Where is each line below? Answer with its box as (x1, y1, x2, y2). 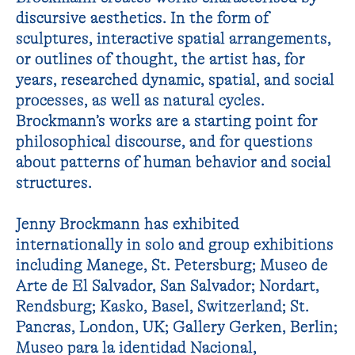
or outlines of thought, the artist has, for (16, 49, 306, 68)
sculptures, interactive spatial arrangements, (16, 29, 332, 48)
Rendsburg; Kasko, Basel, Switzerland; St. (16, 296, 310, 315)
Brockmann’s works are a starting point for (16, 111, 319, 130)
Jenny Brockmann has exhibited (16, 214, 240, 233)
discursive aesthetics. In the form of (16, 8, 270, 27)
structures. (16, 173, 93, 192)
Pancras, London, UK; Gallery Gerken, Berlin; (16, 317, 338, 336)
